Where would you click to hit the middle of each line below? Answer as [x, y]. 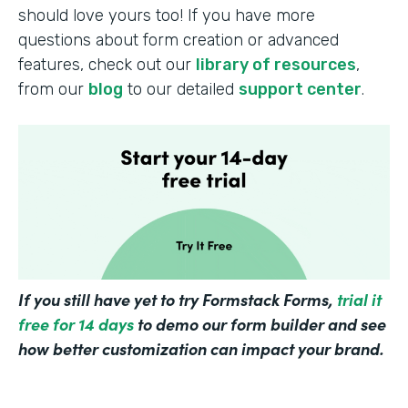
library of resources [276, 64]
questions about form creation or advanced [178, 40]
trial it [359, 299]
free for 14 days [76, 323]
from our [53, 89]
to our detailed [181, 89]
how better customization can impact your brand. [201, 348]
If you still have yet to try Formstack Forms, [178, 299]
